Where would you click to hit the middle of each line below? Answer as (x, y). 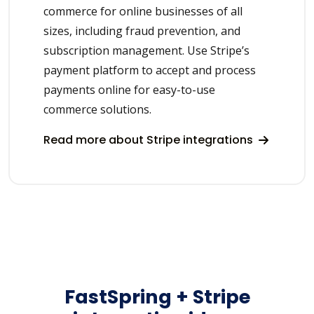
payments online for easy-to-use (129, 89)
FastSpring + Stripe (157, 296)
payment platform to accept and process (150, 70)
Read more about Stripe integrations (150, 139)
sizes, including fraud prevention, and (142, 30)
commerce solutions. (97, 109)
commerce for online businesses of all (143, 11)
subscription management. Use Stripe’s (146, 50)
